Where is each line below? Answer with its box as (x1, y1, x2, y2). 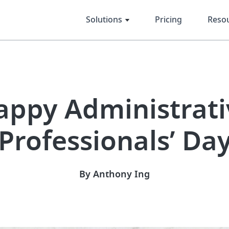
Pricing (154, 14, 182, 26)
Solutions (85, 14, 122, 26)
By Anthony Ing (79, 168, 150, 181)
